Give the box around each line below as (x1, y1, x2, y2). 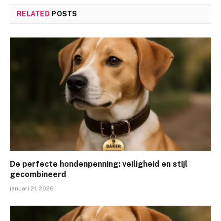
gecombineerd (10, 169, 66, 179)
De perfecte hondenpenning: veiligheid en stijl (10, 159, 187, 169)
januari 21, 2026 (10, 184, 54, 192)
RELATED (17, 10, 52, 18)
